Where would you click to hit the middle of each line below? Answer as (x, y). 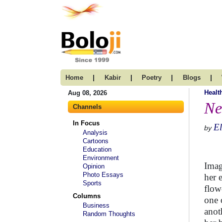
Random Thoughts (109, 214)
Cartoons (96, 141)
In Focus (86, 123)
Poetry (152, 78)
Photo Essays (103, 175)
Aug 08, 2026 (87, 93)
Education (97, 149)
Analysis (95, 133)
